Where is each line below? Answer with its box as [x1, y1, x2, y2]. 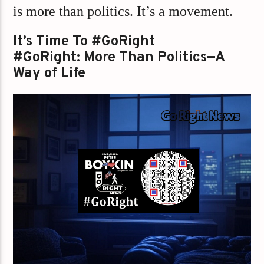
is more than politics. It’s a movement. [13, 4, 233, 19]
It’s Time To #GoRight [13, 32, 156, 51]
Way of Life [13, 64, 86, 82]
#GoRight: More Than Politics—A [13, 48, 225, 67]
